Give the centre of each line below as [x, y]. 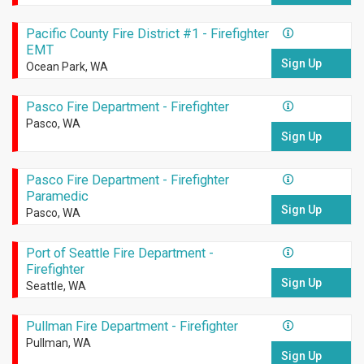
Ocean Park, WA [67, 67]
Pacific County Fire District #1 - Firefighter [147, 34]
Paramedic [57, 197]
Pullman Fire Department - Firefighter [132, 327]
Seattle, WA [56, 286]
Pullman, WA [58, 343]
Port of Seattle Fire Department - [119, 253]
